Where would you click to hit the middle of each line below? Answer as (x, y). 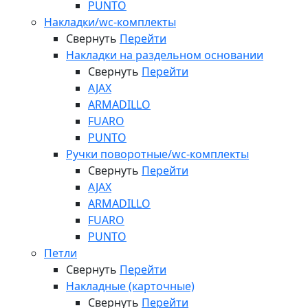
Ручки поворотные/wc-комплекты (157, 154)
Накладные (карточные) (130, 286)
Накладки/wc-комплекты (110, 22)
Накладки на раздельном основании (165, 55)
